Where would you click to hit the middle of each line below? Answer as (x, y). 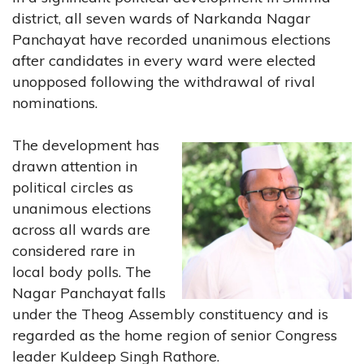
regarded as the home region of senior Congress (175, 335)
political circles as (73, 187)
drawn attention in (75, 166)
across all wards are (81, 229)
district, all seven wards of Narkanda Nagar (161, 18)
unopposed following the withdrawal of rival (164, 81)
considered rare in (74, 250)
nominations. (55, 102)
